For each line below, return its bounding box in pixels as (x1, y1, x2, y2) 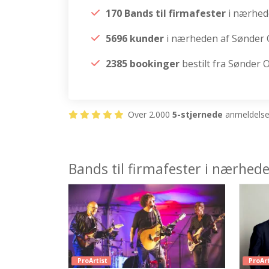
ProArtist (77, 256, 107, 265)
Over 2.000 (125, 109, 172, 120)
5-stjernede (172, 109, 223, 120)
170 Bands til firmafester (106, 7, 228, 20)
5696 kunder (106, 32, 164, 45)
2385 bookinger (106, 57, 180, 70)
